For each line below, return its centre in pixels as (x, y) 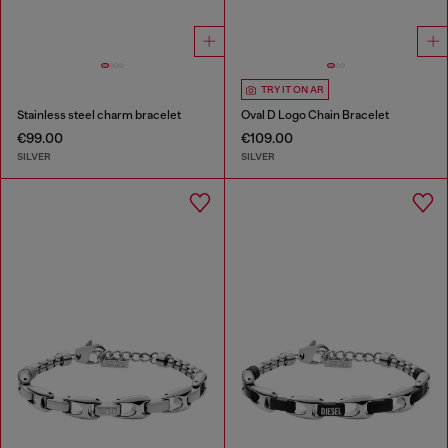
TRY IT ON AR (292, 90)
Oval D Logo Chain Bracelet (314, 115)
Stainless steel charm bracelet (99, 115)
